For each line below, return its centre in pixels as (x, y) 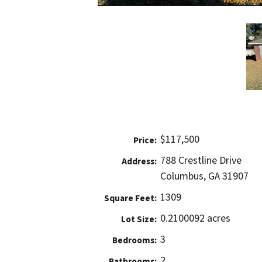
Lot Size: (139, 220)
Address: (139, 162)
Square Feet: (130, 199)
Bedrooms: (134, 241)
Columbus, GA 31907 (204, 177)
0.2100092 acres (195, 219)
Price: (145, 141)
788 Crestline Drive (201, 161)
